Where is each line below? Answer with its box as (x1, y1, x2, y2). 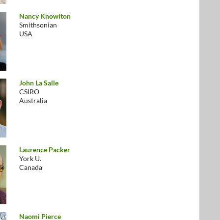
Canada (19, 163, 42, 171)
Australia (19, 96, 47, 105)
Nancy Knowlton (19, 12, 71, 20)
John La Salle (19, 79, 58, 87)
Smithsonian (19, 21, 57, 29)
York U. (19, 154, 41, 163)
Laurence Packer (19, 145, 70, 154)
